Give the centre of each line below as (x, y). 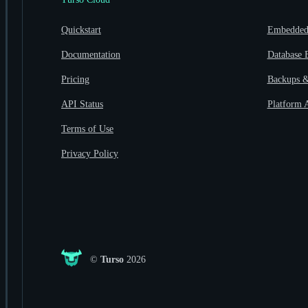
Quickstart (81, 30)
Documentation (91, 55)
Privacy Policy (90, 154)
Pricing (75, 80)
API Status (82, 104)
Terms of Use (87, 129)
